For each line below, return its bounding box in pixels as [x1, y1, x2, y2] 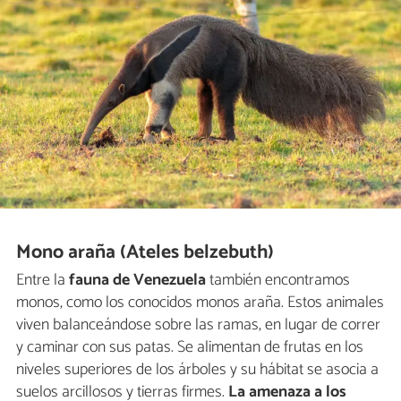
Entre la [16, 266, 69, 294]
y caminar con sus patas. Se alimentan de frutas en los [16, 333, 363, 361]
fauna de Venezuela [69, 266, 206, 294]
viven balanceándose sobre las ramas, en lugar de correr [16, 311, 380, 338]
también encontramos [206, 266, 350, 294]
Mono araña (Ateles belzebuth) [16, 236, 275, 269]
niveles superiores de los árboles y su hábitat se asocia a [16, 355, 379, 383]
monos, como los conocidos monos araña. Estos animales [16, 288, 384, 316]
